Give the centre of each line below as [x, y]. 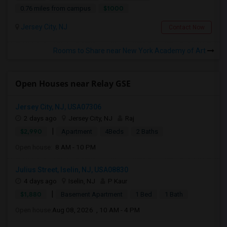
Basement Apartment [92, 194]
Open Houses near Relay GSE [73, 84]
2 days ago [40, 118]
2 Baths [147, 131]
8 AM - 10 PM [74, 147]
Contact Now [186, 27]
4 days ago [40, 181]
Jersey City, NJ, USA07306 [58, 107]
